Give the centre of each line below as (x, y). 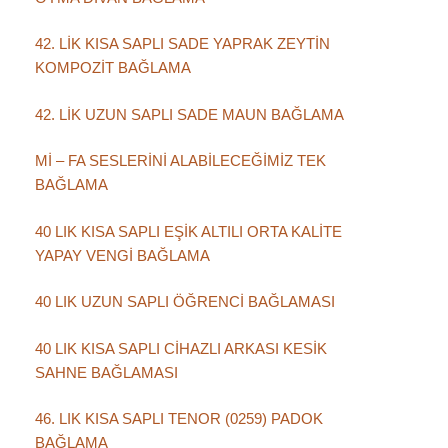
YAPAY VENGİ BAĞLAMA (122, 255)
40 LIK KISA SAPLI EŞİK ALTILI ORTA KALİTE (188, 231)
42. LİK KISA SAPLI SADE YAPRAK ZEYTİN (182, 44)
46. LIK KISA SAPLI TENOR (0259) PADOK (178, 419)
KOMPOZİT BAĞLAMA (112, 68)
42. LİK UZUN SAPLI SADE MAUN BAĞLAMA (189, 114)
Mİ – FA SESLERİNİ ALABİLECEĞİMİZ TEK (180, 161)
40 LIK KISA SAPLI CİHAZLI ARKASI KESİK (180, 348)
